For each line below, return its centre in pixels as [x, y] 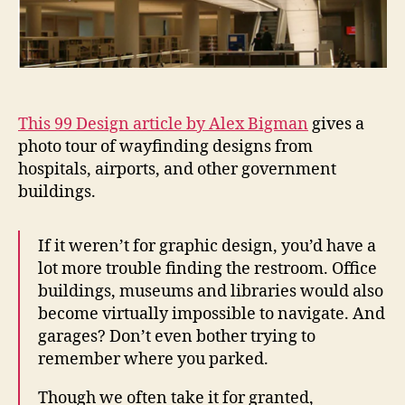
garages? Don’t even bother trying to [177, 336]
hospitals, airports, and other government [177, 169]
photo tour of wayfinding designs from [165, 146]
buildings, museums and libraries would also [211, 291]
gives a [336, 124]
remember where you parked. [153, 359]
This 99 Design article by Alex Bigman [163, 124]
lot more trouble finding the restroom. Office [207, 268]
